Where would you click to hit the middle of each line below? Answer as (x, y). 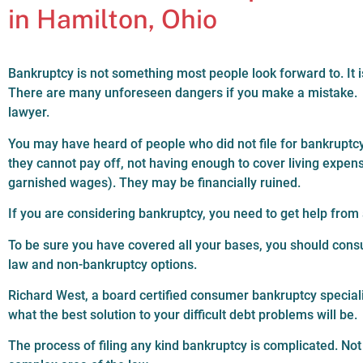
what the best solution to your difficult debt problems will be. (184, 314)
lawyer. (29, 113)
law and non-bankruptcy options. (102, 264)
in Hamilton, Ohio (116, 19)
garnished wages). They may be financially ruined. (154, 182)
